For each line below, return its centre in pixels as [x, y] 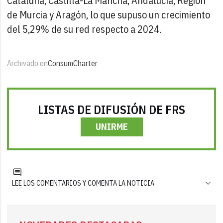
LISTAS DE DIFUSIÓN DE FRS [111, 109]
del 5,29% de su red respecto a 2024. [84, 29]
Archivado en [28, 63]
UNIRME [111, 126]
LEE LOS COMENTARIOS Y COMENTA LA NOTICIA [83, 183]
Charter [86, 63]
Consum [61, 63]
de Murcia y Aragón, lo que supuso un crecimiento [109, 14]
